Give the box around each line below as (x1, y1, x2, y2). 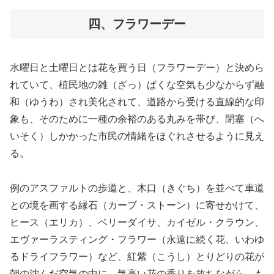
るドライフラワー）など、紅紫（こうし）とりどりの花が (10, 251, 264, 262)
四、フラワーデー (88, 17, 186, 31)
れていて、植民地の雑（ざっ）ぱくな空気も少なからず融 (10, 79, 264, 90)
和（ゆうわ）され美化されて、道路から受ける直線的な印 (10, 96, 264, 107)
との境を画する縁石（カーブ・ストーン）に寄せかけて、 (10, 199, 264, 210)
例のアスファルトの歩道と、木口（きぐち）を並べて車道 (10, 182, 264, 193)
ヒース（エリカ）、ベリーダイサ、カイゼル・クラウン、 (10, 217, 264, 228)
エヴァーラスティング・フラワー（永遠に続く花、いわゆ (10, 234, 264, 245)
